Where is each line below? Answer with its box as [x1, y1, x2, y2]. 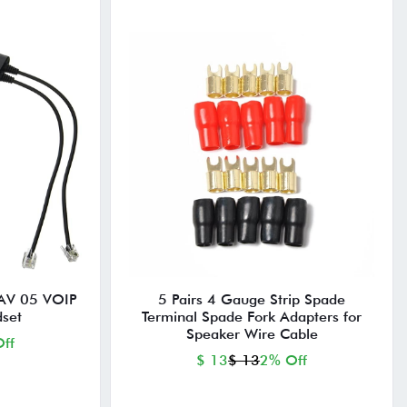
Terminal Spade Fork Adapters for [142, 308, 362, 326]
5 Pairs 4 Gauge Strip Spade [158, 291, 346, 309]
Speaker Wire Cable [185, 325, 318, 343]
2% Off [260, 352, 308, 370]
